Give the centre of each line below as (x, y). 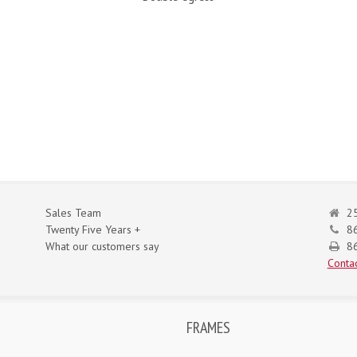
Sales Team (74, 213)
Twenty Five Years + (93, 229)
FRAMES (208, 328)
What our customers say (103, 246)
